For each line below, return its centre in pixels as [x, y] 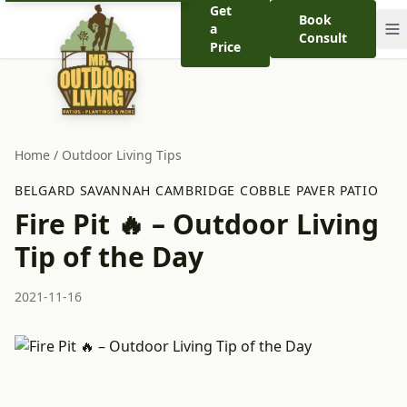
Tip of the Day [109, 257]
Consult [323, 38]
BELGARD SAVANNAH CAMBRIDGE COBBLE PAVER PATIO [197, 190]
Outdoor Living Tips [122, 155]
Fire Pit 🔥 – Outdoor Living [197, 224]
